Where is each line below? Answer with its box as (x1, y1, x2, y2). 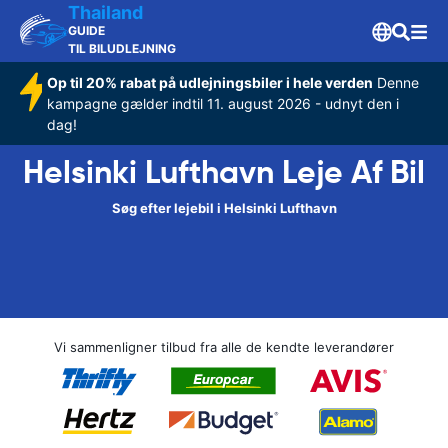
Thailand (68, 2, 143, 23)
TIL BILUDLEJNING (68, 41, 176, 56)
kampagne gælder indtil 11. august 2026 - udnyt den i (47, 95, 399, 112)
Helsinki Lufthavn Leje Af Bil (23, 152, 425, 192)
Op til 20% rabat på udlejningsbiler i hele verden (47, 74, 373, 91)
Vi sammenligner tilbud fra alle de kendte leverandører (54, 339, 394, 355)
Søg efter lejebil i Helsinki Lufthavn (111, 200, 337, 216)
